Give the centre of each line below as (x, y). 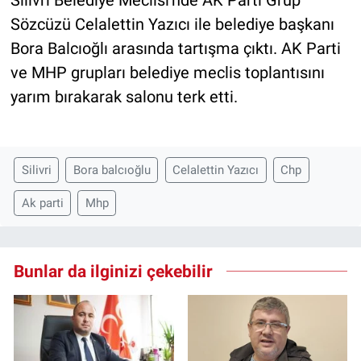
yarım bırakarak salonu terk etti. (124, 97)
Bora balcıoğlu (112, 170)
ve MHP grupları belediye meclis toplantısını (167, 73)
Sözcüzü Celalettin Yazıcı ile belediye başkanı (172, 25)
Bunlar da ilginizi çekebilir (113, 271)
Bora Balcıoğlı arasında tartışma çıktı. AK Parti (175, 49)
